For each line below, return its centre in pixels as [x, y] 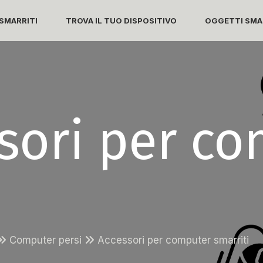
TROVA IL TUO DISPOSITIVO [121, 20]
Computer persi [47, 240]
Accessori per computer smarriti [173, 240]
